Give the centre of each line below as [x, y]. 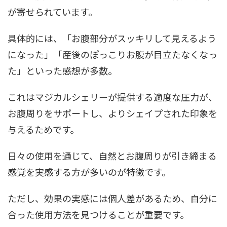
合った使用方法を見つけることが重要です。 [98, 214]
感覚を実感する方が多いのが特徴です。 [89, 172]
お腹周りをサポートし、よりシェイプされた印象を [112, 113]
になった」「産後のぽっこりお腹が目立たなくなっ [112, 54]
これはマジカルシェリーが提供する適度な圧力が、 [112, 97]
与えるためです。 [43, 129]
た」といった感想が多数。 [62, 70]
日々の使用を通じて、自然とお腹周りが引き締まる [112, 155]
